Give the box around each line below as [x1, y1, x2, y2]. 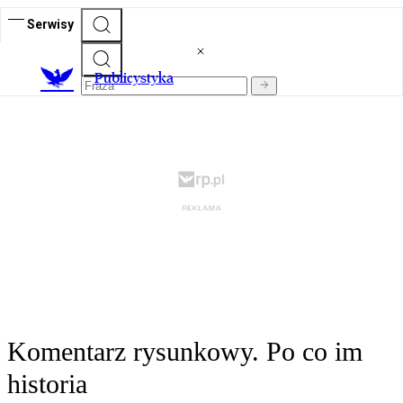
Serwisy [27, 16, 74, 31]
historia [7, 369, 87, 399]
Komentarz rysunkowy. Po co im [7, 336, 363, 367]
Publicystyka [94, 69, 174, 87]
